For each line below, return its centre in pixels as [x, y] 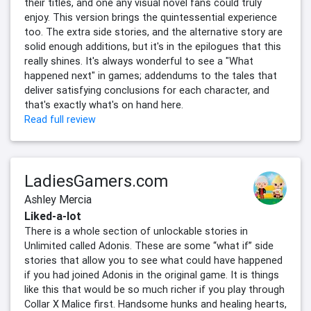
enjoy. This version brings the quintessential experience [151, 18]
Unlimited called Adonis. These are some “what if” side [149, 246]
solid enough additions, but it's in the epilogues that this [153, 47]
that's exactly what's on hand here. [104, 105]
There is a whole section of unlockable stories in [136, 232]
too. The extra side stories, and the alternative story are [153, 32]
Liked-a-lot [53, 216]
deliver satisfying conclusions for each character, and [147, 91]
